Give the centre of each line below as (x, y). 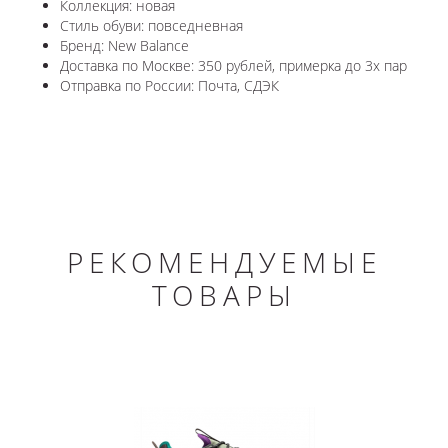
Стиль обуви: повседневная (151, 25)
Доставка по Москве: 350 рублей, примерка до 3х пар (233, 65)
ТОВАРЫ (224, 294)
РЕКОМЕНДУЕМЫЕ (224, 261)
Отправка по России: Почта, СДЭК (169, 85)
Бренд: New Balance (124, 45)
